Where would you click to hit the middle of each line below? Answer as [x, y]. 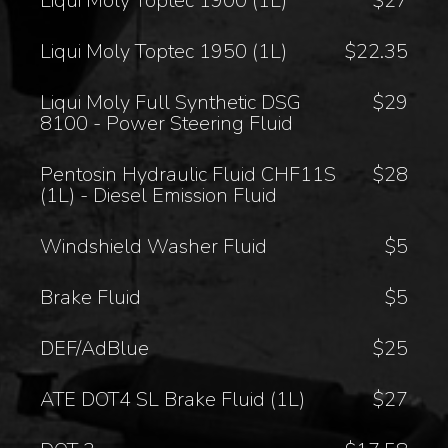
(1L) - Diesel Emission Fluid [159, 195]
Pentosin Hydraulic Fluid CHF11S [188, 174]
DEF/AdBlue [95, 348]
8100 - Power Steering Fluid [167, 123]
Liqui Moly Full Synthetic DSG [171, 102]
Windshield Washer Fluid [154, 246]
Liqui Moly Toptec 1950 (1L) [164, 51]
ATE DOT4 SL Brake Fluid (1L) [173, 399]
